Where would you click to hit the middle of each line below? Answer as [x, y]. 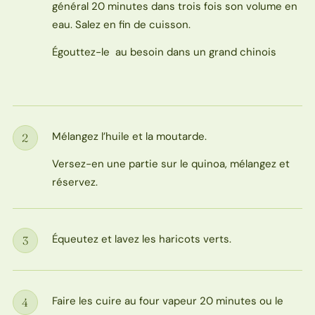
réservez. [75, 182]
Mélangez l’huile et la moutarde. [129, 137]
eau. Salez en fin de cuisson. [121, 24]
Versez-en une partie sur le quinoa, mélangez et [171, 164]
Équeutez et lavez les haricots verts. [141, 239]
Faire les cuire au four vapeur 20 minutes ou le [167, 301]
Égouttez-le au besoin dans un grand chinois [164, 52]
